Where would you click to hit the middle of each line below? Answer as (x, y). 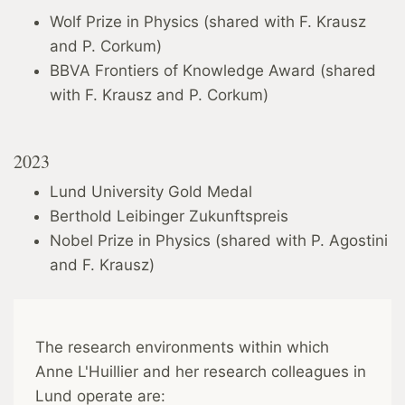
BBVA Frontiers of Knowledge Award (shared (213, 71)
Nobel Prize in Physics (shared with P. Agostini (219, 241)
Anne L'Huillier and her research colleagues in (201, 372)
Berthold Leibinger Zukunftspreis (169, 217)
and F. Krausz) (102, 265)
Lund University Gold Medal (151, 192)
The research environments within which (182, 348)
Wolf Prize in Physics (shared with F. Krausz (208, 22)
